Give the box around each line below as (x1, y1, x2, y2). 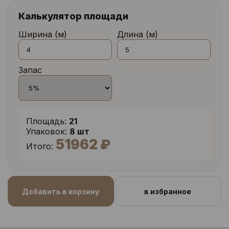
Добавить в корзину (22, 187, 100, 196)
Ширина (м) (18, 29, 67, 40)
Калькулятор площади (18, 11, 128, 22)
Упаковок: (26, 126, 67, 137)
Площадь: (26, 116, 66, 127)
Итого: (26, 141, 53, 152)
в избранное (144, 187, 191, 196)
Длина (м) (117, 29, 158, 40)
